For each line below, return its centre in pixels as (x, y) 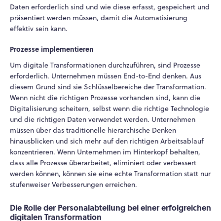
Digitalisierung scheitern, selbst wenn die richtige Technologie (110, 109)
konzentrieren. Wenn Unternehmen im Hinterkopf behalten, (105, 152)
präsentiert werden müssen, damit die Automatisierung (99, 18)
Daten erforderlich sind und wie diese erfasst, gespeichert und (110, 7)
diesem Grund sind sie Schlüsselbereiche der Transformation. (108, 87)
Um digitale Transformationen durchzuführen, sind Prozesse (105, 65)
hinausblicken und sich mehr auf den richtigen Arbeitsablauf (107, 141)
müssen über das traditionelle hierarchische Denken (93, 130)
